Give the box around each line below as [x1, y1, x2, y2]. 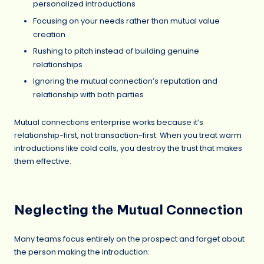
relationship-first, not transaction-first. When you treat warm [14, 130, 242, 141]
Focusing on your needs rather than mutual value [33, 15, 220, 26]
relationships [33, 59, 82, 70]
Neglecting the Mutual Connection [14, 202, 243, 219]
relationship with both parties [33, 89, 144, 100]
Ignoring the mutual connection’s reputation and [33, 75, 217, 86]
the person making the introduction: [14, 246, 150, 257]
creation [33, 29, 65, 39]
